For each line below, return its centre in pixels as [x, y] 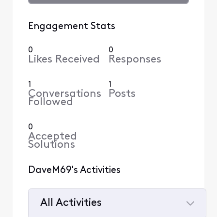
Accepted [52, 137]
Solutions [51, 145]
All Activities [71, 203]
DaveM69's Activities [74, 170]
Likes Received [64, 60]
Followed [50, 102]
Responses [135, 60]
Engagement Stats [71, 26]
